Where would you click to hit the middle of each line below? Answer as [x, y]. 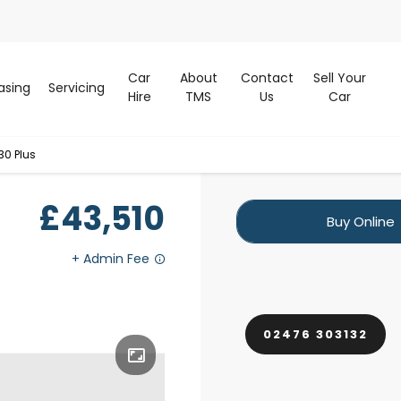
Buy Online [360, 222]
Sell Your [339, 78]
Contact [267, 78]
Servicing [76, 87]
